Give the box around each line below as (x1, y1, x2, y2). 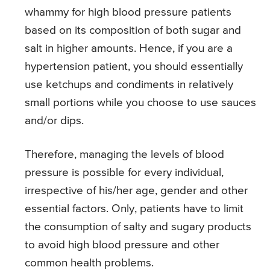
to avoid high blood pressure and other (25, 239, 219, 251)
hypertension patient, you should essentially (25, 61, 243, 73)
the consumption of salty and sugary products (25, 221, 251, 233)
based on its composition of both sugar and (25, 25, 241, 37)
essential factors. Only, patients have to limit (25, 203, 243, 215)
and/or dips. (25, 115, 84, 127)
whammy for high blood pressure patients (25, 7, 231, 19)
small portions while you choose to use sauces (25, 97, 256, 109)
